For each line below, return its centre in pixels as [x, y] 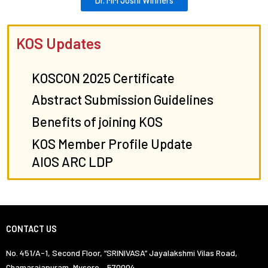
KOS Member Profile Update [112, 144]
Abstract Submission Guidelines [123, 100]
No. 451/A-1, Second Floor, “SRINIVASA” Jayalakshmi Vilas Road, [122, 252]
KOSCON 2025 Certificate [103, 77]
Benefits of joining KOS [98, 122]
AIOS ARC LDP [73, 162]
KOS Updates [59, 43]
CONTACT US [31, 228]
